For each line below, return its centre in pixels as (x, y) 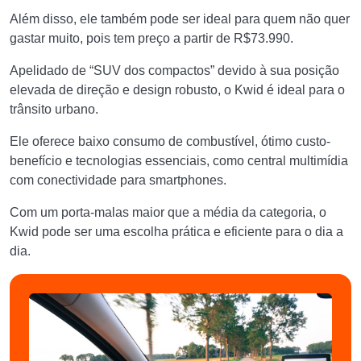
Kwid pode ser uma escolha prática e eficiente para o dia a (176, 232)
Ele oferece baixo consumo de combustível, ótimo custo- (170, 141)
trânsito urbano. (56, 109)
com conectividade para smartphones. (120, 180)
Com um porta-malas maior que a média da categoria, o (168, 212)
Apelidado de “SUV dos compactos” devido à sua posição (174, 71)
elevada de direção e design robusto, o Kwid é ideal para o (177, 90)
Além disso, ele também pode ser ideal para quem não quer (180, 19)
